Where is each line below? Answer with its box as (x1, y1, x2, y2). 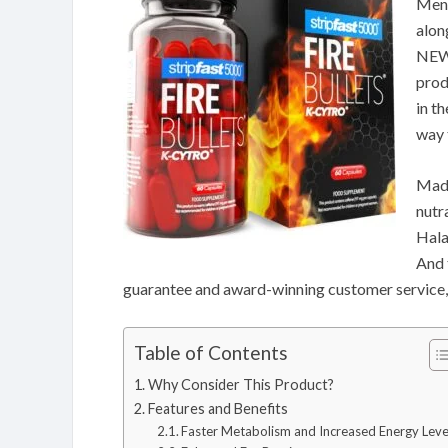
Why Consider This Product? (147, 376, 334, 393)
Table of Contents (134, 341, 288, 365)
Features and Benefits (147, 400, 288, 417)
